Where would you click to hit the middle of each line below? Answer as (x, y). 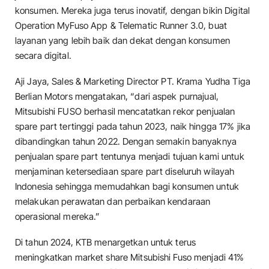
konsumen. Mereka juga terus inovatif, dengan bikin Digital (133, 10)
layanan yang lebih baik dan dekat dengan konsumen (122, 40)
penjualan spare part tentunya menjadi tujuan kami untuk (130, 156)
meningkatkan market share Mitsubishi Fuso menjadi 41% (130, 258)
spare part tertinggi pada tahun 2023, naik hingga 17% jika (133, 126)
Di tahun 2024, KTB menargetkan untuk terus (106, 243)
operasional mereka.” (58, 216)
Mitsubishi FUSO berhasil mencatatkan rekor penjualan (125, 111)
